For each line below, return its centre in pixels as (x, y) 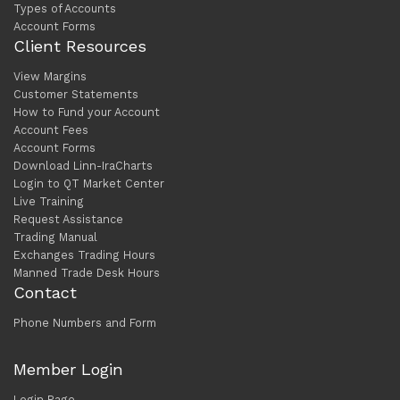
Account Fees (51, 130)
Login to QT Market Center (89, 184)
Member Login (68, 370)
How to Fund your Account (87, 112)
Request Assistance (68, 220)
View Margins (50, 77)
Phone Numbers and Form (85, 323)
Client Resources (80, 46)
